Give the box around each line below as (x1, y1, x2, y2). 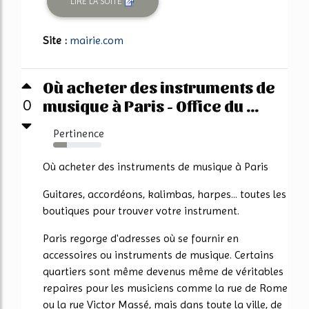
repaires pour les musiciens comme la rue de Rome (43, 281, 288, 295)
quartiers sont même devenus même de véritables (43, 264, 283, 278)
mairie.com (70, 33, 123, 47)
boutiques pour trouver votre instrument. (43, 203, 239, 217)
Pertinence (53, 126, 104, 140)
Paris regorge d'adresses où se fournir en (43, 231, 239, 245)
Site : (43, 33, 70, 47)
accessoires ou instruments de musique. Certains (43, 248, 274, 261)
